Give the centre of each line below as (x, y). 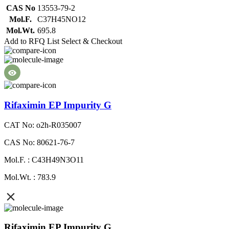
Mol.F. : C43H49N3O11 (44, 159)
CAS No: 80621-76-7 (39, 142)
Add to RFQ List (32, 41)
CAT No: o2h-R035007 (43, 125)
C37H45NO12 (62, 19)
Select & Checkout (92, 41)
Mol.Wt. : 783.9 (30, 177)
